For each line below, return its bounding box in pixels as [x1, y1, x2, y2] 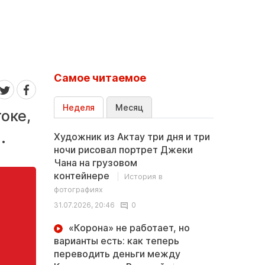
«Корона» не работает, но [69, 222, 190, 234]
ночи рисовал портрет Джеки [54, 144, 193, 156]
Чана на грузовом [54, 157, 137, 169]
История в [124, 172, 163, 181]
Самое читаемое [54, 72, 146, 84]
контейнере [54, 170, 112, 182]
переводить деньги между [54, 248, 180, 260]
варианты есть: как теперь [54, 235, 179, 247]
